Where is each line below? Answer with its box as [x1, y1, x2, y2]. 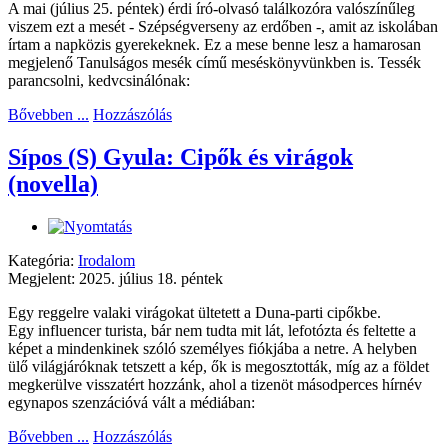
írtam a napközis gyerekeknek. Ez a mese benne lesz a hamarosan [8, 35, 421, 53]
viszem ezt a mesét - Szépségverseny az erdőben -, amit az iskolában [8, 17, 438, 35]
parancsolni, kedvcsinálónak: [8, 71, 190, 89]
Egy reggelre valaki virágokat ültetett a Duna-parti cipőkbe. [8, 303, 385, 321]
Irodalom [78, 251, 135, 269]
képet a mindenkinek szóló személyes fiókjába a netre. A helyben [8, 339, 417, 357]
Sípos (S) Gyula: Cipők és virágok [8, 143, 353, 170]
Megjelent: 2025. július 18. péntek [8, 269, 223, 287]
